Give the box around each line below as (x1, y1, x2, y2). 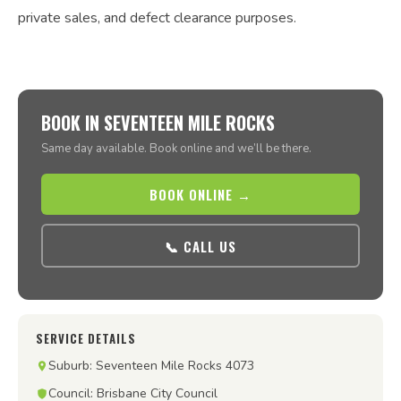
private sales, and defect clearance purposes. (18, 8, 296, 28)
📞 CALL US (165, 235, 236, 256)
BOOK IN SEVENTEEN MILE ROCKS (41, 109, 275, 136)
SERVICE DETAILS (36, 329, 136, 347)
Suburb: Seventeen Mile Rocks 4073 (48, 357, 254, 374)
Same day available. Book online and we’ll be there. (41, 141, 311, 157)
